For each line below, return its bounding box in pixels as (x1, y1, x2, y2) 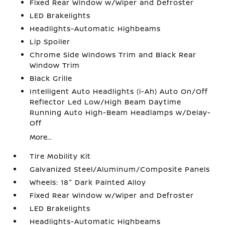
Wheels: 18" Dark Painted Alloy (30, 177, 147, 187)
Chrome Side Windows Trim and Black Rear (30, 50, 197, 59)
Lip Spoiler (30, 37, 71, 46)
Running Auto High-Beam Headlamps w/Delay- (30, 107, 211, 117)
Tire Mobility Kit (30, 151, 91, 161)
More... (30, 132, 52, 142)
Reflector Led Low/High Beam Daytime (30, 97, 182, 106)
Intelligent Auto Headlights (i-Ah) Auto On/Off (30, 86, 208, 96)
